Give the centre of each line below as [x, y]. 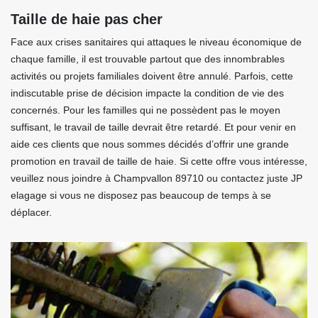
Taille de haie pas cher [87, 19]
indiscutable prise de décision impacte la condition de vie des [147, 93]
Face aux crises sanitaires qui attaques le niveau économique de [156, 42]
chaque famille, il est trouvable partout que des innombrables [148, 59]
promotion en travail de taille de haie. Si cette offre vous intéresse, [159, 161]
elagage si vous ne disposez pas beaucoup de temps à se [141, 195]
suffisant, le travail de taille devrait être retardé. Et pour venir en [153, 127]
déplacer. [31, 212]
